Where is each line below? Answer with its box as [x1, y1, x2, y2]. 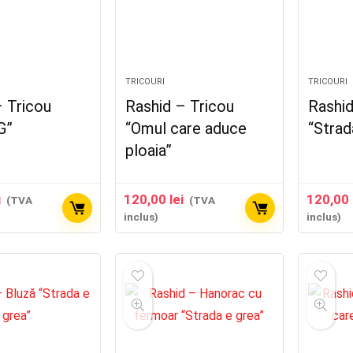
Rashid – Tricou [125, 97, 235, 116]
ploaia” [125, 141, 173, 160]
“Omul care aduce [125, 119, 247, 138]
